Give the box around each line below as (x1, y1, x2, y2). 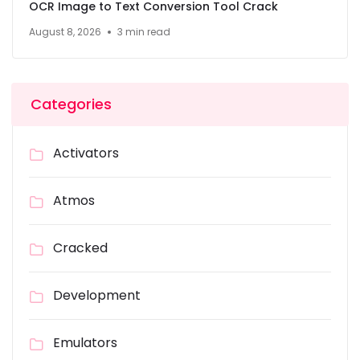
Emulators (53, 333, 117, 353)
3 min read (117, 25, 170, 39)
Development (53, 286, 141, 305)
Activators (53, 144, 119, 163)
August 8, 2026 (29, 25, 101, 39)
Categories (31, 94, 112, 115)
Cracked (53, 239, 108, 258)
